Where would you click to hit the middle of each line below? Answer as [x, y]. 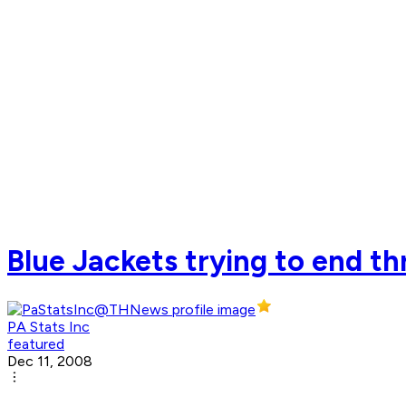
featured [36, 344]
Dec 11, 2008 [50, 362]
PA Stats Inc [48, 327]
